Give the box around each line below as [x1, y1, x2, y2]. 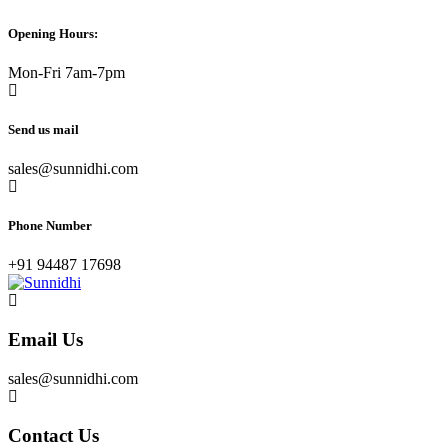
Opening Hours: [8, 25, 98, 41]
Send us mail [8, 121, 79, 137]
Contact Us [8, 424, 99, 446]
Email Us [8, 329, 83, 351]
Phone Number [8, 218, 92, 234]
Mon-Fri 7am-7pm [8, 63, 125, 81]
